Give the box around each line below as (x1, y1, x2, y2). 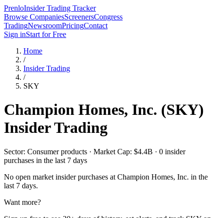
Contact (84, 21, 108, 30)
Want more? (4, 198, 41, 206)
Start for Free (26, 30, 66, 38)
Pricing (62, 21, 84, 30)
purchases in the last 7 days (4, 156, 87, 164)
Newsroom (28, 21, 62, 30)
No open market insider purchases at (4, 172, 117, 181)
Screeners (64, 13, 94, 21)
